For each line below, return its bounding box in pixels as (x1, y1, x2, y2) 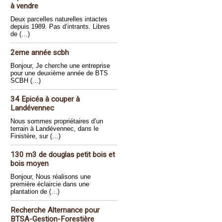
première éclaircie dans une (10, 180, 89, 188)
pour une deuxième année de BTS (10, 69, 108, 77)
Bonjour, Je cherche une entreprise (10, 62, 110, 69)
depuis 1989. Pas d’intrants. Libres (10, 23, 110, 30)
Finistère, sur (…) (10, 132, 60, 140)
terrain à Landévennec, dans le (10, 125, 99, 132)
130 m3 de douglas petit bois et (10, 150, 115, 159)
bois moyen (10, 159, 49, 168)
